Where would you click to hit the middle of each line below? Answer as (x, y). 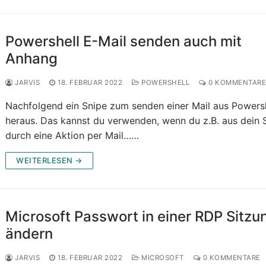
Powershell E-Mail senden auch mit (124, 42)
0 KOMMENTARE (231, 258)
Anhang (32, 59)
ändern (29, 234)
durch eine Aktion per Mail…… (72, 136)
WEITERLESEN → (49, 161)
